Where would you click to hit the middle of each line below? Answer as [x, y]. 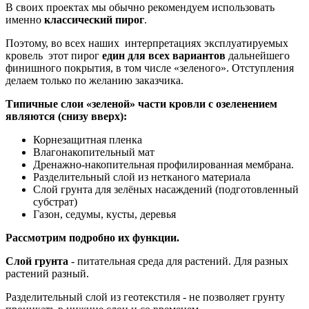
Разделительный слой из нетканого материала [142, 177]
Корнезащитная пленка [88, 140]
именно [25, 20]
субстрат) [55, 202]
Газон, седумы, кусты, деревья [104, 215]
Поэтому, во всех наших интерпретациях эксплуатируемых [147, 43]
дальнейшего [258, 56]
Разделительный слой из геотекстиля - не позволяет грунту [145, 297]
